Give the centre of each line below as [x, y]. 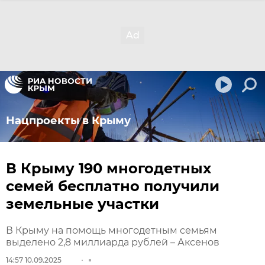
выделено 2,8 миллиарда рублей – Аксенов [113, 242]
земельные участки [83, 204]
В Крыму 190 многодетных [109, 168]
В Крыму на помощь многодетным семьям [112, 230]
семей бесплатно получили [113, 186]
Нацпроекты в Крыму [68, 121]
